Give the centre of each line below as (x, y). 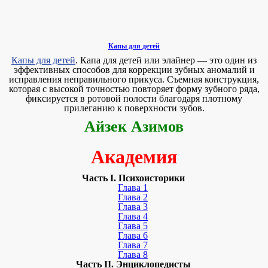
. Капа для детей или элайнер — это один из (166, 60)
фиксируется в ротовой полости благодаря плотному (134, 98)
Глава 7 (133, 245)
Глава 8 (133, 255)
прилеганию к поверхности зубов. (134, 108)
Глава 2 (133, 197)
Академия (134, 157)
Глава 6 (133, 235)
